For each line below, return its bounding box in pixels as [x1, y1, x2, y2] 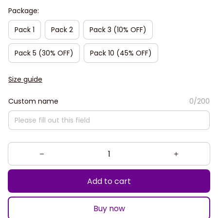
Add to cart [87, 175, 131, 187]
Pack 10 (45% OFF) [90, 48, 152, 58]
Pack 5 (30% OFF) [15, 48, 73, 58]
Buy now [93, 202, 125, 214]
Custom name [8, 96, 58, 106]
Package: [8, 6, 39, 16]
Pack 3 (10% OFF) [90, 24, 146, 35]
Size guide [8, 74, 42, 84]
